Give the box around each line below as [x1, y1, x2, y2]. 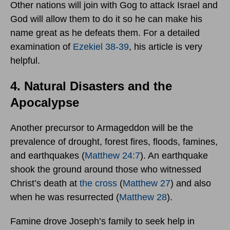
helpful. [10, 55, 40, 66]
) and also [170, 178, 211, 189]
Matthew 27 [123, 178, 170, 189]
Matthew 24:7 [85, 150, 140, 161]
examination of [10, 42, 73, 52]
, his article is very [129, 42, 202, 52]
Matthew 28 [119, 192, 167, 203]
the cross [80, 178, 117, 189]
